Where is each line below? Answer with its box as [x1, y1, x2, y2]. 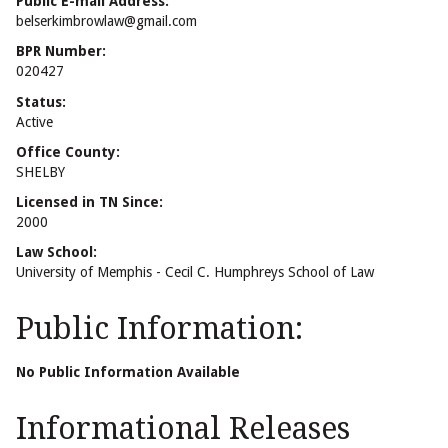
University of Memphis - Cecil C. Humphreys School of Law [16, 264, 374, 281]
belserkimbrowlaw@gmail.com [16, 13, 197, 30]
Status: [16, 93, 66, 110]
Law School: [16, 244, 97, 261]
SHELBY [16, 163, 65, 180]
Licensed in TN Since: [16, 193, 163, 210]
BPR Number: [16, 43, 106, 60]
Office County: [16, 143, 120, 160]
